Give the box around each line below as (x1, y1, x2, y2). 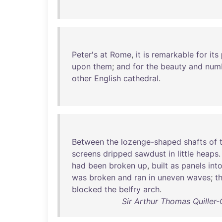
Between (72, 137, 104, 147)
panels (181, 161, 206, 170)
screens (72, 149, 101, 159)
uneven (158, 172, 184, 182)
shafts (184, 137, 207, 147)
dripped (103, 149, 132, 159)
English (94, 73, 121, 83)
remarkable (152, 50, 194, 59)
